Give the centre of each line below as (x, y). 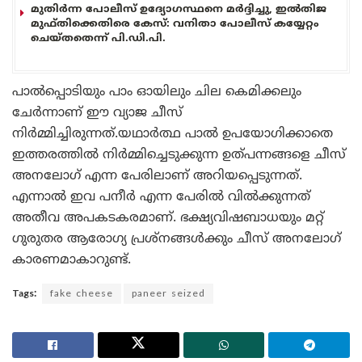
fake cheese (82, 294)
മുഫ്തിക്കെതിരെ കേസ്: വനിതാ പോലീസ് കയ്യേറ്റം (175, 24)
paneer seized (168, 294)
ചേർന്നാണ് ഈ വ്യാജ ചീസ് (97, 113)
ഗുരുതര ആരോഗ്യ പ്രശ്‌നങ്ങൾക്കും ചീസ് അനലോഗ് (177, 239)
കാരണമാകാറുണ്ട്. (72, 260)
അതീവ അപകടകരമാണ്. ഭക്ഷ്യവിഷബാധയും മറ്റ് (168, 218)
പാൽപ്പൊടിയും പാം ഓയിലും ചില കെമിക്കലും (157, 92)
